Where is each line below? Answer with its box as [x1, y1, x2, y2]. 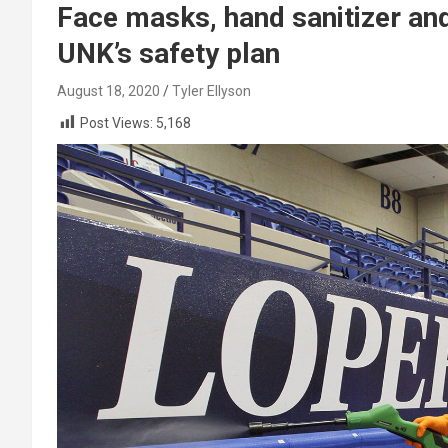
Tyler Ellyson [172, 83, 251, 99]
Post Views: [80, 115, 153, 131]
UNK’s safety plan [57, 37, 280, 70]
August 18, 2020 [57, 83, 160, 99]
